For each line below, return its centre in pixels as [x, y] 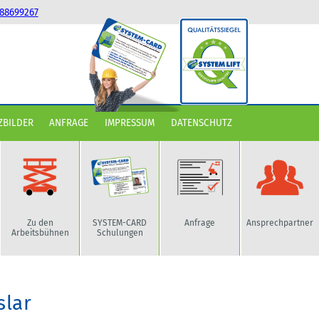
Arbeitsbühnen [40, 232]
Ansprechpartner [280, 223]
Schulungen [120, 232]
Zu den [40, 223]
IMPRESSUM [129, 123]
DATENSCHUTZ [201, 123]
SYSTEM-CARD [120, 223]
